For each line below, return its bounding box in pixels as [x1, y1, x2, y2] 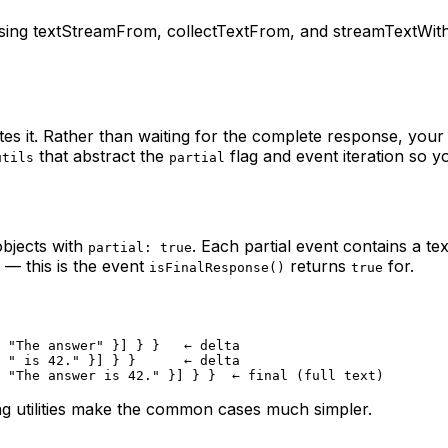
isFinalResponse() [149, 259, 285, 275]
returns [285, 255, 351, 276]
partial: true [88, 239, 192, 255]
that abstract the [34, 146, 169, 167]
